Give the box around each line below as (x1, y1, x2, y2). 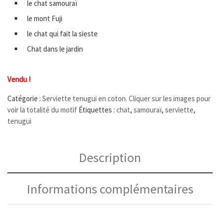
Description (79, 149, 141, 166)
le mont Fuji (27, 14, 62, 24)
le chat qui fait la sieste (27, 29, 98, 39)
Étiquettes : (79, 105, 116, 115)
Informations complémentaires (27, 180, 193, 197)
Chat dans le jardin (27, 44, 83, 54)
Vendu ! (7, 75, 30, 84)
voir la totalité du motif (7, 105, 77, 115)
